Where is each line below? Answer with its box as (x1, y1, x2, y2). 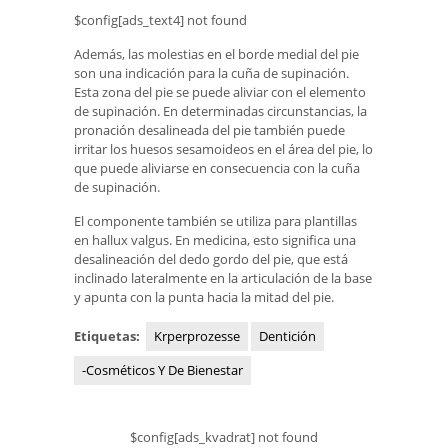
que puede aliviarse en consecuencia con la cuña (74, 158, 360, 177)
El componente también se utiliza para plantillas (74, 212, 357, 231)
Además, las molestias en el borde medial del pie (74, 44, 359, 63)
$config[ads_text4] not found (74, 11, 247, 30)
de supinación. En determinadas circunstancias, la (74, 101, 367, 120)
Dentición (259, 326, 316, 345)
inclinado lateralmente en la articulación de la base (74, 269, 372, 288)
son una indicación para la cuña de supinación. (74, 63, 349, 82)
